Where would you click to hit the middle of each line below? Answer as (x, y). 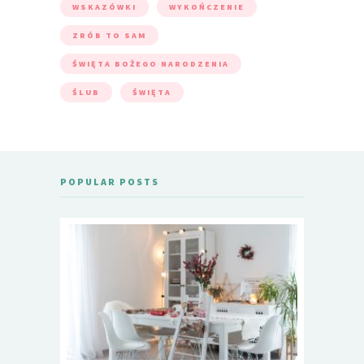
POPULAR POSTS (110, 182)
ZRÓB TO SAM (109, 36)
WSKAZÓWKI (104, 7)
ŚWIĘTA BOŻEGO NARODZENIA (151, 64)
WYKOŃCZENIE (207, 7)
